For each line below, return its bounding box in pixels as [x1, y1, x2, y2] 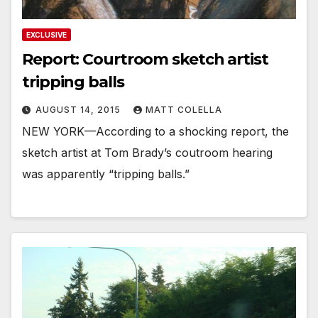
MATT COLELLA [146, 104, 222, 115]
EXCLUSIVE [26, 30, 67, 39]
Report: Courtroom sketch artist [22, 49, 268, 69]
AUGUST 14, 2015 [35, 104, 124, 115]
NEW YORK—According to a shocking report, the [22, 124, 289, 138]
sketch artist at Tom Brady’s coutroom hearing [22, 145, 273, 160]
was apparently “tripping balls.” [22, 166, 190, 181]
